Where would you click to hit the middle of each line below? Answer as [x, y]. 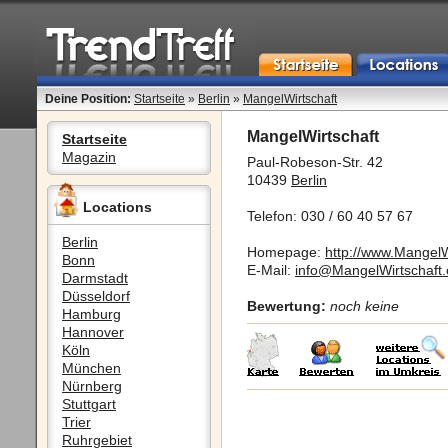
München [91, 368]
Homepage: [286, 252]
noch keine [364, 306]
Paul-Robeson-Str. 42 [315, 162]
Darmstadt [95, 278]
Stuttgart [89, 404]
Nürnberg [92, 386]
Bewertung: [286, 306]
